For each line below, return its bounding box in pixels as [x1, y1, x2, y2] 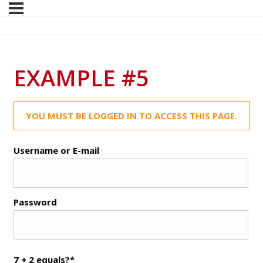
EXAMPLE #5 [13, 62, 149, 93]
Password [13, 196, 57, 208]
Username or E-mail [13, 144, 99, 157]
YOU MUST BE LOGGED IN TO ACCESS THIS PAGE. [26, 110, 237, 122]
